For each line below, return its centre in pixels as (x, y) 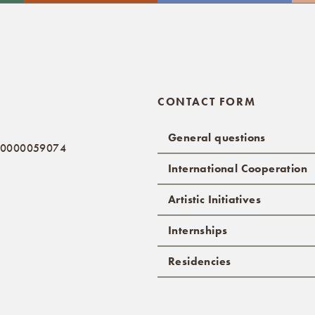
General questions (217, 137)
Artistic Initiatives (214, 199)
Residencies (200, 261)
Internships (198, 230)
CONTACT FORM (207, 101)
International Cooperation (238, 168)
